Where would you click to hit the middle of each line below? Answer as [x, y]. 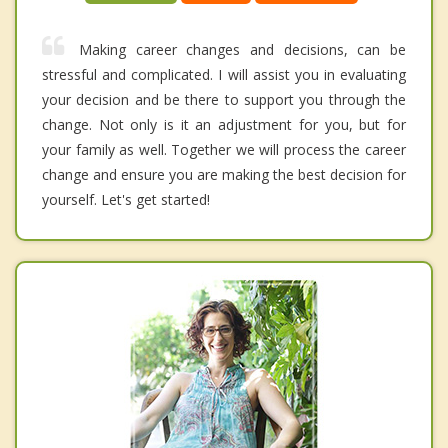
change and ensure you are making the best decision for [224, 175]
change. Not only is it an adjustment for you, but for [224, 125]
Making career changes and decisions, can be [242, 50]
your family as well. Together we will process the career [224, 150]
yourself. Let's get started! [126, 200]
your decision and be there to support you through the [224, 100]
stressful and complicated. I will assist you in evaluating [224, 75]
